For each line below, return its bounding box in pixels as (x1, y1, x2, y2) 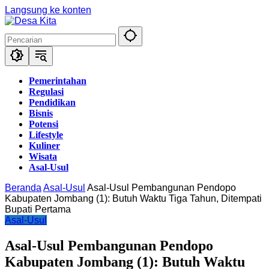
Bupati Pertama (5, 204, 71, 214)
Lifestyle (29, 130, 63, 140)
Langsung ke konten (5, 5, 91, 15)
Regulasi (29, 86, 64, 97)
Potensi (29, 119, 58, 129)
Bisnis (29, 108, 53, 118)
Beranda (5, 183, 41, 193)
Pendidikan (29, 97, 76, 107)
